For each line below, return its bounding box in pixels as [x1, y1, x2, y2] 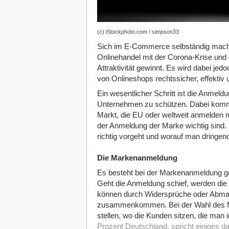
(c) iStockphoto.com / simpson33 [97, 29, 179, 35]
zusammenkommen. [97, 201, 167, 209]
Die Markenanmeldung [97, 154, 177, 162]
